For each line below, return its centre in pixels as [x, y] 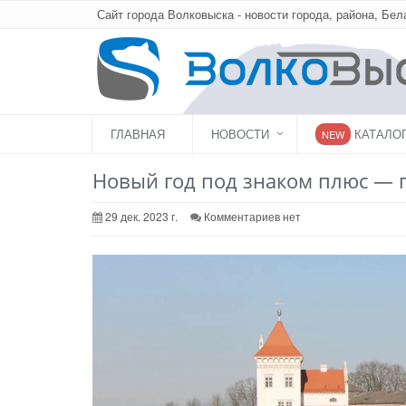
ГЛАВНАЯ [138, 134]
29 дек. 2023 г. [140, 216]
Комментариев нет [252, 216]
